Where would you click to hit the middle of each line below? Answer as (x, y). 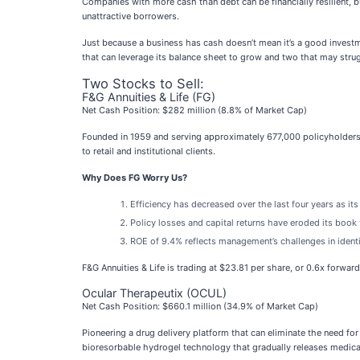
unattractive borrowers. (131, 16)
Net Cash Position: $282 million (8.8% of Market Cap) (194, 110)
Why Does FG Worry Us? (135, 178)
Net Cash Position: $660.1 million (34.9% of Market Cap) (200, 306)
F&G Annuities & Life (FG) (149, 97)
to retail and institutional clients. (149, 151)
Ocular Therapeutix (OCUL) (154, 293)
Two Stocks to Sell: (143, 84)
